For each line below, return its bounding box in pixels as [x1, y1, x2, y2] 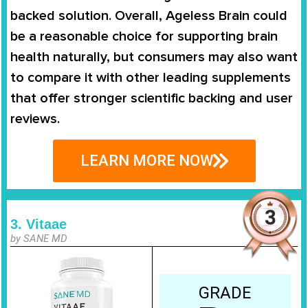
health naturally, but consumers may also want [10, 49, 298, 66]
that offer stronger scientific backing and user [10, 90, 293, 107]
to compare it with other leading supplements [10, 69, 291, 87]
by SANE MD [10, 232, 67, 245]
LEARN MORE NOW [80, 151, 213, 169]
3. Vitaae [10, 216, 67, 232]
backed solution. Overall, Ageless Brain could [10, 8, 287, 25]
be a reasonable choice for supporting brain [10, 28, 278, 45]
